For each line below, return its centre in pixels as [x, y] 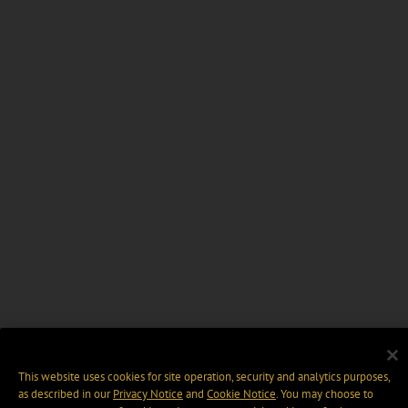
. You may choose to [325, 394]
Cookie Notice [241, 394]
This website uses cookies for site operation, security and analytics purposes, [204, 377]
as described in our [66, 394]
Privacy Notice [148, 394]
